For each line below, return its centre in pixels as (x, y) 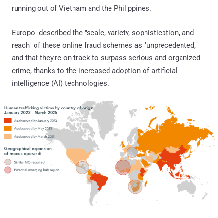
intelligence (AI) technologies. (60, 83)
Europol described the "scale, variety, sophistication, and (103, 32)
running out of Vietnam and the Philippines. (82, 8)
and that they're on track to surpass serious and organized (106, 58)
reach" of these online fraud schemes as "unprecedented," (105, 45)
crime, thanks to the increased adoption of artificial (95, 70)
